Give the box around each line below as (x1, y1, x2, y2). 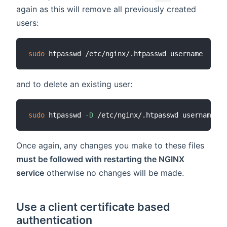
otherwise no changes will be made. (44, 168, 184, 178)
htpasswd (45, 111, 85, 120)
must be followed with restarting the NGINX (16, 154, 184, 165)
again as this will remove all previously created (16, 4, 196, 15)
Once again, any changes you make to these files (16, 140, 204, 151)
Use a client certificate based (16, 200, 171, 214)
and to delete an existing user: (16, 79, 132, 90)
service (16, 168, 44, 178)
